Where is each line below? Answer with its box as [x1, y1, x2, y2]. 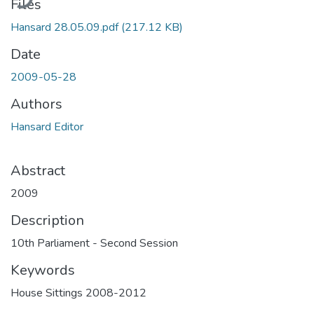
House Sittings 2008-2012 [11, 285, 146, 301]
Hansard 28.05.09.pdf [11, 19, 121, 35]
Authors [11, 94, 62, 114]
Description [11, 210, 84, 230]
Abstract [11, 161, 65, 180]
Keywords [11, 260, 75, 280]
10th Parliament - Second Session [11, 235, 178, 251]
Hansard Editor [11, 118, 83, 135]
